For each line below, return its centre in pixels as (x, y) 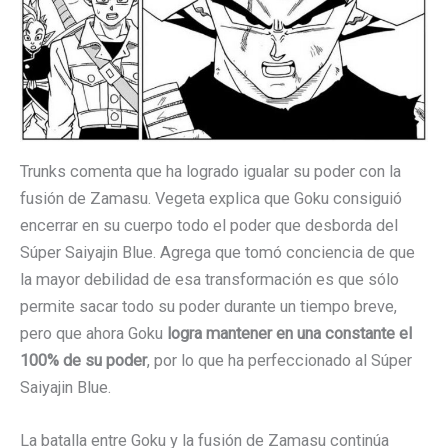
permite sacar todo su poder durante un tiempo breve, (208, 307)
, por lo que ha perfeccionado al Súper (279, 361)
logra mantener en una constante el (289, 334)
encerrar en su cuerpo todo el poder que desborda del (209, 226)
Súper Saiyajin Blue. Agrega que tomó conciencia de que (217, 253)
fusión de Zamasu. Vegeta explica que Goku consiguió (211, 199)
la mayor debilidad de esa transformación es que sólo (209, 280)
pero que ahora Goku (93, 334)
